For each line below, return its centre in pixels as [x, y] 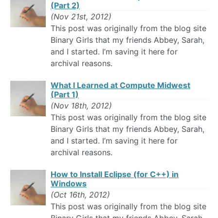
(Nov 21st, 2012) [81, 17]
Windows [69, 184]
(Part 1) [65, 95]
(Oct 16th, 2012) [80, 195]
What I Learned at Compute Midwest [120, 85]
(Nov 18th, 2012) [81, 106]
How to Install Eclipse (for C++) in [115, 174]
